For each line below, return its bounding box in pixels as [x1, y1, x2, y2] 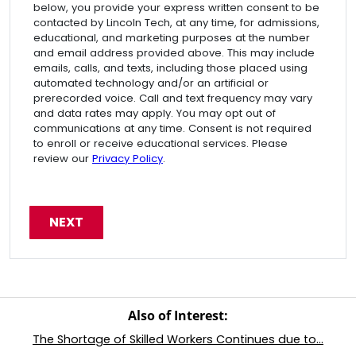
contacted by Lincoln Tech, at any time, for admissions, [33, 15, 319, 30]
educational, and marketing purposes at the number [33, 30, 310, 45]
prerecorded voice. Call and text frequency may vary [33, 91, 312, 106]
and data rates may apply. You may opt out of [33, 106, 276, 121]
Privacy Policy [92, 151, 163, 166]
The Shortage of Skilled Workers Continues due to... [33, 331, 323, 347]
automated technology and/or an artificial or [33, 75, 269, 91]
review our [33, 151, 92, 166]
